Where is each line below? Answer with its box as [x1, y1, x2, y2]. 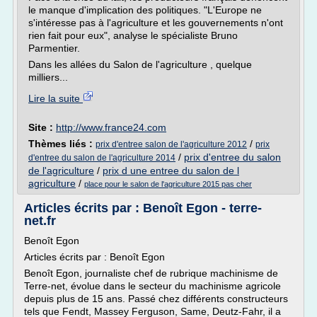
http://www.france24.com [56, 122, 166, 133]
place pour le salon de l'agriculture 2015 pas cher [84, 180, 252, 188]
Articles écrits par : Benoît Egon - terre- [24, 201, 262, 215]
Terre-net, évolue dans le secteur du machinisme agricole [24, 280, 281, 292]
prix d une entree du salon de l [103, 165, 239, 176]
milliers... [28, 71, 68, 83]
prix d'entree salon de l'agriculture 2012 [96, 139, 247, 149]
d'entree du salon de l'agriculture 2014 [28, 153, 175, 163]
